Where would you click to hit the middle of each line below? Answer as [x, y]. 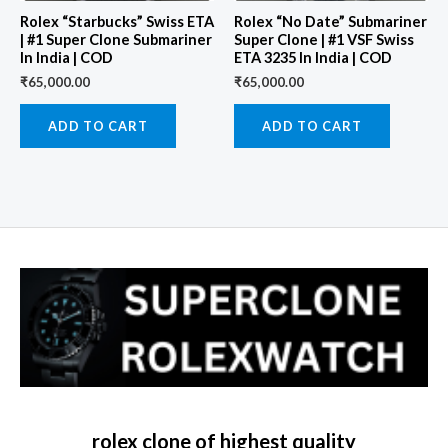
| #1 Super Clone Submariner [116, 39]
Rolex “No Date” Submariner [330, 21]
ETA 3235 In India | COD [313, 57]
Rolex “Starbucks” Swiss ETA [117, 21]
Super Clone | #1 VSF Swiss [324, 39]
